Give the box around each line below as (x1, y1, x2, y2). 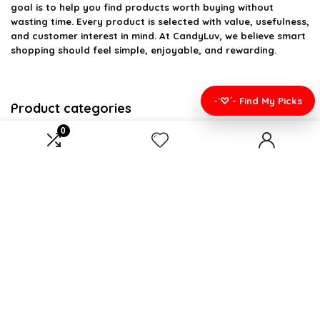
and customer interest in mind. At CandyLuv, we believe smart (11, 29, 306, 41)
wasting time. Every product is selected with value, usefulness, (11, 15, 309, 27)
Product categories (11, 99, 131, 116)
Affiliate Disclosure (11, 297, 129, 314)
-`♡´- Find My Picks (214, 95, 302, 106)
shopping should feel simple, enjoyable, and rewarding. (11, 44, 276, 56)
